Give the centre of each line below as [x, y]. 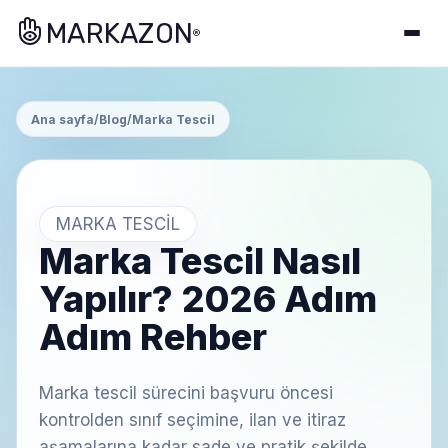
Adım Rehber [153, 337]
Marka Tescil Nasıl [200, 261]
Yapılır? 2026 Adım [208, 299]
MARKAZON [120, 33]
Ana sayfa [62, 119]
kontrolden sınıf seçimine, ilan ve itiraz [192, 420]
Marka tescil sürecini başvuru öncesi [186, 393]
